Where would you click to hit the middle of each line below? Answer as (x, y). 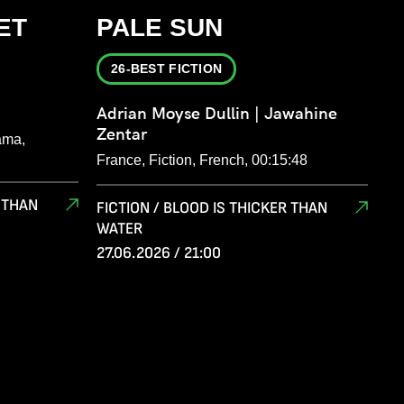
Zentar (122, 134)
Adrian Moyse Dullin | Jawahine (217, 114)
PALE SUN (160, 28)
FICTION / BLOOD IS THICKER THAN (212, 208)
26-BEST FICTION (167, 69)
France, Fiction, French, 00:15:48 (202, 161)
